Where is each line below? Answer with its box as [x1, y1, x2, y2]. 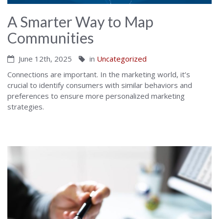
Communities [7, 29, 94, 47]
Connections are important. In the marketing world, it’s [7, 69, 190, 80]
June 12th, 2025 [17, 54, 72, 64]
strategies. [7, 102, 44, 112]
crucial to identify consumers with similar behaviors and [7, 80, 192, 90]
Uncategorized [97, 54, 147, 64]
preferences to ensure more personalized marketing [7, 91, 185, 101]
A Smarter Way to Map [7, 13, 153, 31]
